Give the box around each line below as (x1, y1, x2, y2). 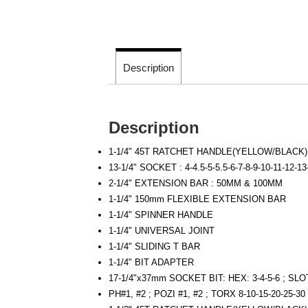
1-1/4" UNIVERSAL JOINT (109, 225, 215, 236)
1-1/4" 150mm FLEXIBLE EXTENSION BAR (109, 194, 287, 205)
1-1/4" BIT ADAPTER (109, 257, 195, 268)
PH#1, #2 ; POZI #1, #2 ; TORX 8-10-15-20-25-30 (109, 289, 306, 300)
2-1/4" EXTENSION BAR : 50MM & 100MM (109, 178, 283, 189)
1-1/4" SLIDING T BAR (109, 241, 201, 252)
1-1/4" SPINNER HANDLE (109, 210, 214, 221)
